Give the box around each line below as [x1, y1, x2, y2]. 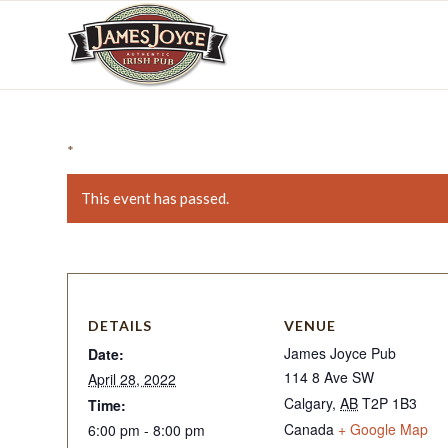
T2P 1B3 [362, 393, 417, 413]
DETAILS [88, 317, 152, 334]
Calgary [284, 393, 332, 413]
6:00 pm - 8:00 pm [88, 420, 205, 440]
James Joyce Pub [284, 343, 396, 363]
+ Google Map [338, 419, 428, 439]
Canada [284, 419, 334, 439]
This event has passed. [81, 189, 229, 207]
